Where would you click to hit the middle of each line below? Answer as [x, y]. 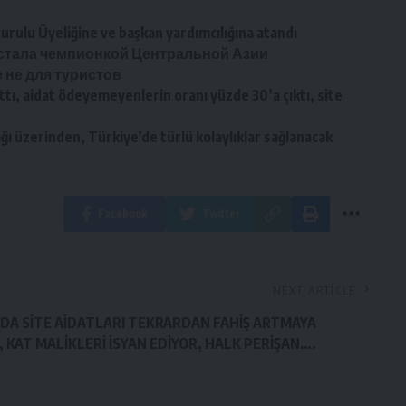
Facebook [122, 213]
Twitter [221, 213]
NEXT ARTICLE [314, 290]
